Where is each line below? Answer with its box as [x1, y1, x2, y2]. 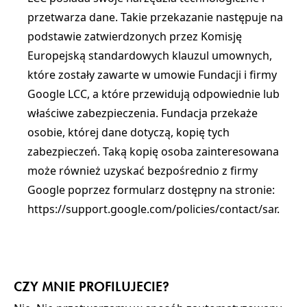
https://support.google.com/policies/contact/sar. [27, 201, 280, 217]
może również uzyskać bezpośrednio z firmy [27, 163, 258, 178]
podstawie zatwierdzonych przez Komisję [27, 29, 242, 44]
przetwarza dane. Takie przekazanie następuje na [27, 10, 283, 25]
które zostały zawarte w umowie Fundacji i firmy [27, 67, 277, 82]
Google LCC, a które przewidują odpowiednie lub [27, 86, 280, 101]
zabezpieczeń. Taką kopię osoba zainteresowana [27, 144, 279, 159]
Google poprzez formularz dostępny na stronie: [27, 182, 275, 197]
